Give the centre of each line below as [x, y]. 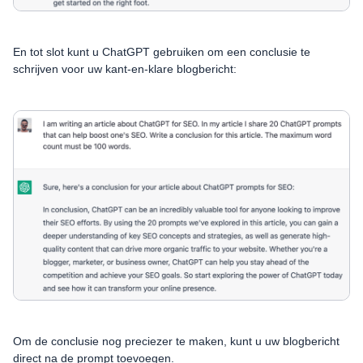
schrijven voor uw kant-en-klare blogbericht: [125, 68]
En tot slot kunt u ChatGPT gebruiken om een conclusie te [162, 51]
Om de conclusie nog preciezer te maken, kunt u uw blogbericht [176, 342]
